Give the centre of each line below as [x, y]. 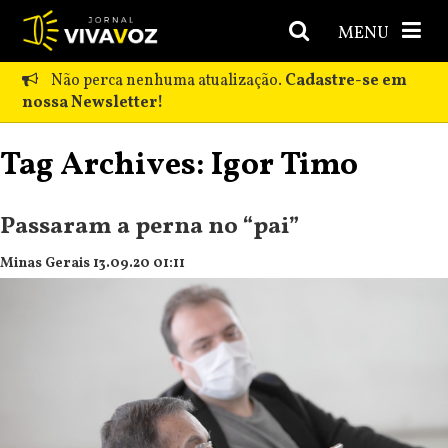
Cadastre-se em [346, 80]
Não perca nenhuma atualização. [167, 80]
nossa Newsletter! [93, 102]
